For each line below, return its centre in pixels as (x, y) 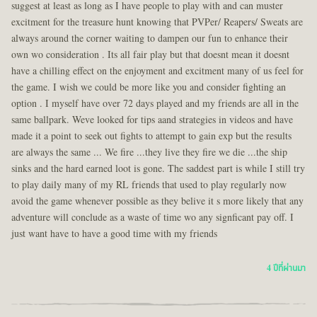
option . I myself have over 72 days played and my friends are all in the (155, 103)
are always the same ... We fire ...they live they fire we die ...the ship (149, 152)
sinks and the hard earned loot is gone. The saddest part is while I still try (158, 168)
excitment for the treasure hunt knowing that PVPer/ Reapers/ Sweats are (157, 22)
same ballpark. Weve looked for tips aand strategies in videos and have (152, 120)
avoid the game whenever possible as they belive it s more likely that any (157, 201)
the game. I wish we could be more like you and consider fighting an (149, 87)
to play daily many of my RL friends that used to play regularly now (149, 185)
